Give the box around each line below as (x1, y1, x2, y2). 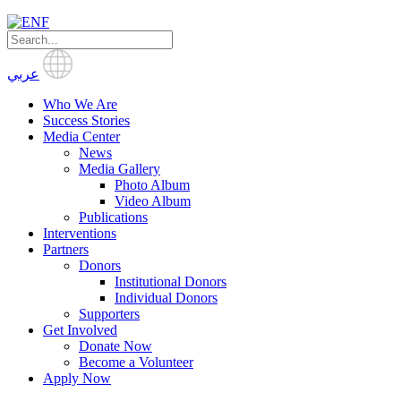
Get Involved (43, 322, 117, 337)
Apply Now (43, 371, 111, 386)
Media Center (43, 129, 120, 144)
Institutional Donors (115, 274, 226, 289)
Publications (79, 209, 148, 225)
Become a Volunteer (79, 354, 193, 370)
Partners (43, 242, 89, 257)
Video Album (115, 193, 191, 209)
